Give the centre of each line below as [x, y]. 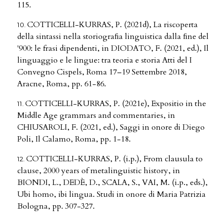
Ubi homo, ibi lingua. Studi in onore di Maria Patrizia [111, 195]
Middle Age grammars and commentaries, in [96, 116]
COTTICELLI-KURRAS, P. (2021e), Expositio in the [116, 104]
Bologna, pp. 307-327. [56, 206]
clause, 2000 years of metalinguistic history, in [99, 171]
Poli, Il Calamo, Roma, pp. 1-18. [74, 139]
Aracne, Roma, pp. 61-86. [62, 84]
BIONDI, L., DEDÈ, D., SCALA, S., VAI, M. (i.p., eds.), [112, 183]
